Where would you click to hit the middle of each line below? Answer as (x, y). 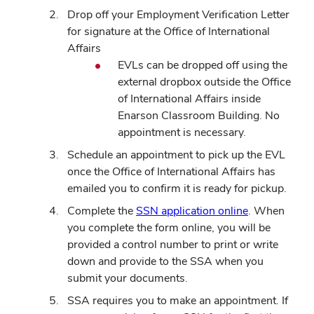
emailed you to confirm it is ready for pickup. (177, 189)
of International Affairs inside (189, 99)
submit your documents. (128, 278)
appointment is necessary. (182, 132)
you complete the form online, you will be (169, 228)
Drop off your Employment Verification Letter (178, 15)
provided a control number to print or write (173, 245)
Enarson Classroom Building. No (199, 116)
